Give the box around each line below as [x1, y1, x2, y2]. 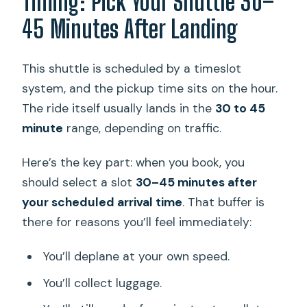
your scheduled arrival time [22, 195, 183, 210]
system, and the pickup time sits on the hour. [22, 81, 278, 97]
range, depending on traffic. [63, 121, 222, 136]
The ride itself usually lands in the [22, 101, 216, 116]
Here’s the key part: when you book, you [22, 155, 245, 171]
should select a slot [22, 175, 136, 191]
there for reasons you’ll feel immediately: [22, 214, 252, 230]
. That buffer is [182, 195, 265, 210]
